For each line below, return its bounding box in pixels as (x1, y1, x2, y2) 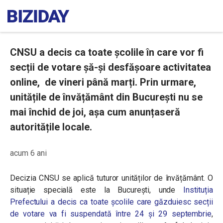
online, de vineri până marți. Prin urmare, (10, 76, 196, 88)
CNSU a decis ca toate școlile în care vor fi (10, 46, 204, 58)
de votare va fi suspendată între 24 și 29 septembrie (10, 209, 212, 219)
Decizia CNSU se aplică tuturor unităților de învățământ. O (10, 173, 213, 183)
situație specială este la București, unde (10, 185, 183, 195)
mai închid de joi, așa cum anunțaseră (10, 106, 180, 118)
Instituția (183, 185, 213, 195)
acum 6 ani (10, 148, 47, 158)
